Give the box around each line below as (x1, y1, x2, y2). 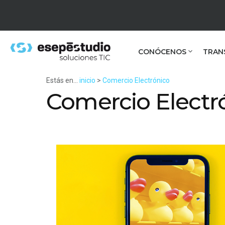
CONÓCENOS (138, 47, 186, 56)
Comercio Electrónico (102, 76, 170, 84)
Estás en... (46, 76, 78, 84)
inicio (79, 76, 95, 84)
